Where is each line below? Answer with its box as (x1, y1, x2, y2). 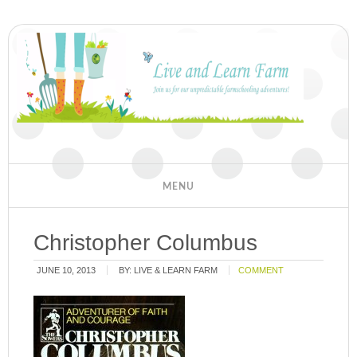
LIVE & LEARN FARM (134, 265, 218, 275)
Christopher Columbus (33, 230, 258, 255)
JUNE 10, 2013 (37, 265, 96, 275)
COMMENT (238, 265, 284, 275)
